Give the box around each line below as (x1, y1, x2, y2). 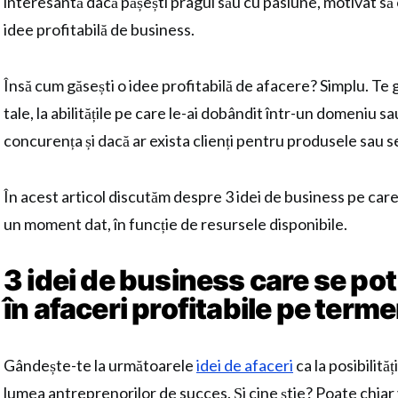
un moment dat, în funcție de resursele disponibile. (4, 214, 347, 234)
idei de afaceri (196, 355, 293, 375)
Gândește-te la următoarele (4, 355, 196, 375)
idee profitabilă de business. (4, 20, 195, 39)
